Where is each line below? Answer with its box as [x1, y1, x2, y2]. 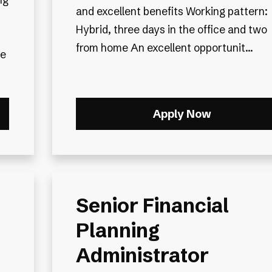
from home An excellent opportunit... [130, 41, 253, 55]
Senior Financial [75, 193, 229, 218]
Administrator [75, 243, 209, 268]
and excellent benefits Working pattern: [75, 5, 268, 18]
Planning [75, 218, 160, 243]
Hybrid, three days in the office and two [75, 23, 267, 36]
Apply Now [152, 107, 211, 121]
